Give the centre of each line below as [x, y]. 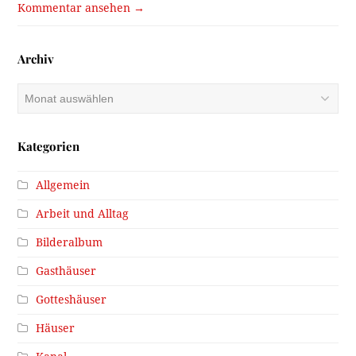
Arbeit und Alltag [83, 214]
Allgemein [63, 186]
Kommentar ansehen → [81, 8]
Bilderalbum [70, 243]
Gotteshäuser [72, 300]
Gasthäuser [66, 271]
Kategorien [49, 147]
